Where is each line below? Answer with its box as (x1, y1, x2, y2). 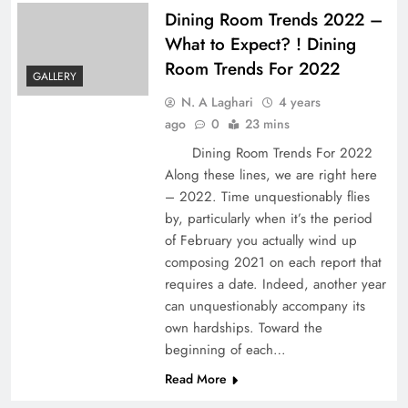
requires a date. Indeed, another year (164, 273, 386, 294)
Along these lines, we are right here (164, 164, 377, 185)
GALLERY (33, 68, 76, 86)
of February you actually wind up (164, 229, 357, 250)
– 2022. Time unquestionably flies (164, 186, 370, 207)
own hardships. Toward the (164, 317, 322, 338)
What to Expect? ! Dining (164, 31, 356, 56)
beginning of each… (164, 339, 286, 360)
